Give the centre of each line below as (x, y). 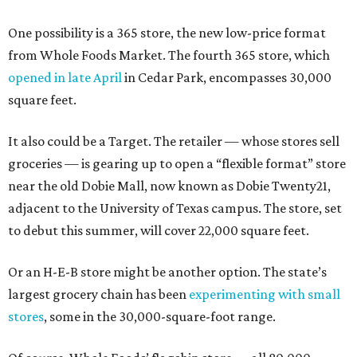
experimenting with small (265, 294)
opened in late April (65, 77)
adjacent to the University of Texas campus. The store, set (175, 208)
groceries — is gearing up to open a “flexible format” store (177, 163)
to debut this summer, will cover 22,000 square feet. (159, 230)
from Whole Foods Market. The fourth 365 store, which (169, 55)
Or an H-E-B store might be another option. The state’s (167, 272)
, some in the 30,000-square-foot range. (160, 316)
